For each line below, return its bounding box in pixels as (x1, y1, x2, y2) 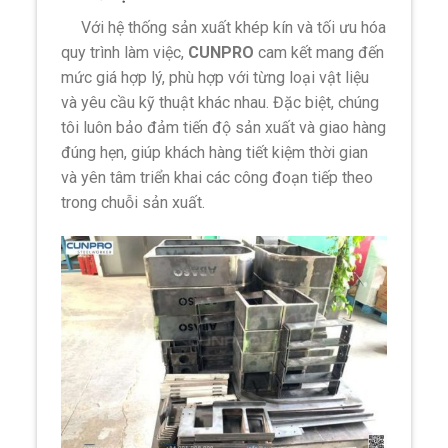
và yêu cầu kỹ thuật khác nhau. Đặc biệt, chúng (61, 93, 380, 113)
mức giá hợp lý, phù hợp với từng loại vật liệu (61, 68, 370, 88)
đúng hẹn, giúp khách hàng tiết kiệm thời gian (61, 143, 369, 163)
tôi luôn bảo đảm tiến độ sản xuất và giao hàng (61, 118, 387, 138)
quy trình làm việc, (61, 43, 189, 63)
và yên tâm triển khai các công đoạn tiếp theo (61, 168, 374, 188)
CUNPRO (188, 43, 255, 63)
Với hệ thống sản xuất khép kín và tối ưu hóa (61, 18, 387, 38)
